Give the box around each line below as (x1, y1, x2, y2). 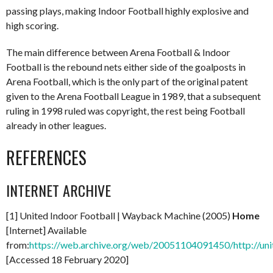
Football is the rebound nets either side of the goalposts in (6, 60, 246, 73)
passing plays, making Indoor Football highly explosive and (6, 4, 249, 16)
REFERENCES (6, 144, 87, 170)
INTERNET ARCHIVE (6, 179, 111, 201)
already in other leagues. (6, 119, 106, 131)
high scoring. (6, 19, 58, 31)
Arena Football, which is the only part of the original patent (6, 75, 248, 87)
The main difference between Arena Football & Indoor (6, 46, 230, 58)
